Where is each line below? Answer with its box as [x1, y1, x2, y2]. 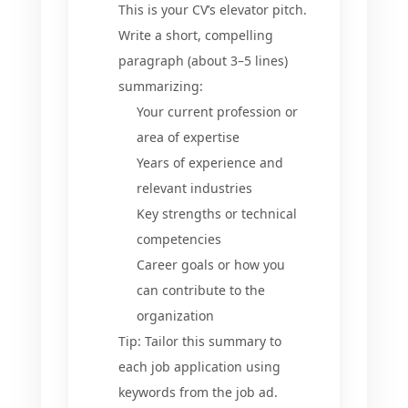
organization [137, 307, 214, 324]
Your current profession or [137, 103, 298, 120]
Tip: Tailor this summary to [118, 332, 281, 350]
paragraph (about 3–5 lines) [118, 52, 288, 69]
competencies [137, 230, 221, 248]
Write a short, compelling [118, 26, 273, 44]
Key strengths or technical [137, 205, 297, 222]
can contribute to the [137, 281, 265, 299]
